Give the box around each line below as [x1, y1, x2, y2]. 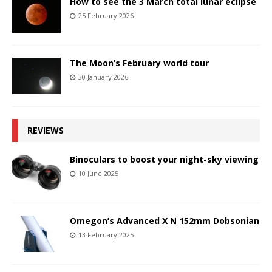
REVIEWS [27, 124, 64, 136]
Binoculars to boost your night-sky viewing [70, 153, 259, 165]
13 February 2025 [78, 229, 134, 239]
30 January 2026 [78, 72, 128, 81]
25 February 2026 [78, 10, 134, 20]
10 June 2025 [78, 168, 118, 178]
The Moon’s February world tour [70, 56, 209, 69]
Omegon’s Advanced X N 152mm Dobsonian [70, 214, 259, 226]
